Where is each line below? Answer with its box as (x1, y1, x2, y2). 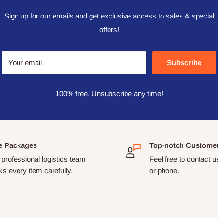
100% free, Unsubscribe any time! (55, 90, 163, 98)
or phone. (149, 166, 179, 175)
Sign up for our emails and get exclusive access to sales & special (4, 12, 214, 20)
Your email (8, 58, 42, 67)
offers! (99, 25, 119, 34)
